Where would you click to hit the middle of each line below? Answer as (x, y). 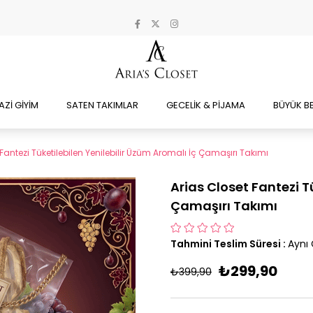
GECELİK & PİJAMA (206, 105)
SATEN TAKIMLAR (102, 105)
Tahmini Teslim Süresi (226, 244)
